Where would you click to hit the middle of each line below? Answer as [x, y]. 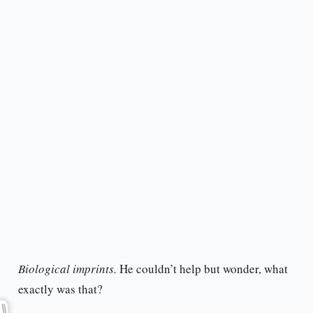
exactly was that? [60, 289]
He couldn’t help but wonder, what [202, 269]
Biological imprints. [67, 269]
